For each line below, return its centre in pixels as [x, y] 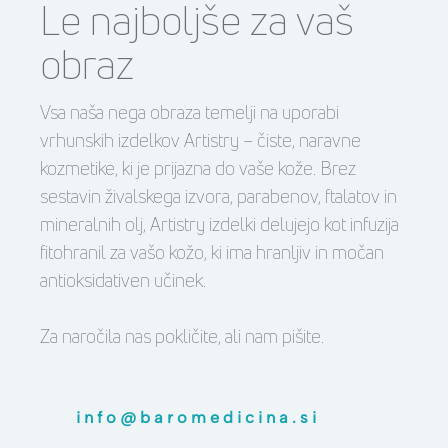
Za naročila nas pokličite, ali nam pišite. [182, 335]
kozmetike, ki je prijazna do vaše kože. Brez [198, 167]
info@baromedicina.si [198, 417]
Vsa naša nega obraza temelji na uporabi [189, 111]
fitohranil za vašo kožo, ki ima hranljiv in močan [212, 251]
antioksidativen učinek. [123, 279]
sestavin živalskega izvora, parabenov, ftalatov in [218, 195]
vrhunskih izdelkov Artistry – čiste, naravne [200, 139]
